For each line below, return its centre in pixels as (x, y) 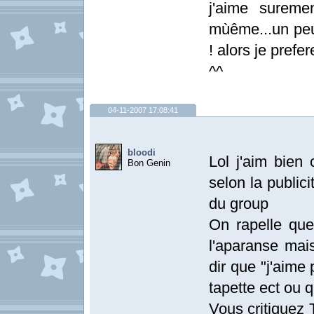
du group (239, 204)
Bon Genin (149, 163)
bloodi (142, 152)
